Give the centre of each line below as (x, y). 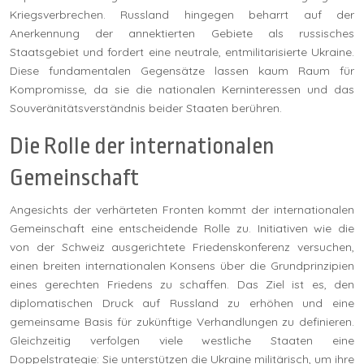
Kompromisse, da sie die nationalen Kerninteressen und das (182, 89)
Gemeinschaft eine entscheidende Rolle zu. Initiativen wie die (182, 228)
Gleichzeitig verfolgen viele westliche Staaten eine (182, 340)
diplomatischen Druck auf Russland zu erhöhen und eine (182, 303)
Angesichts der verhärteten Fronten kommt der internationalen (182, 209)
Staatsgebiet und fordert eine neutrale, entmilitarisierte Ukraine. (182, 52)
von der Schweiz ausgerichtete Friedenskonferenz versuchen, (182, 247)
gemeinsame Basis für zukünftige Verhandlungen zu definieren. (182, 321)
